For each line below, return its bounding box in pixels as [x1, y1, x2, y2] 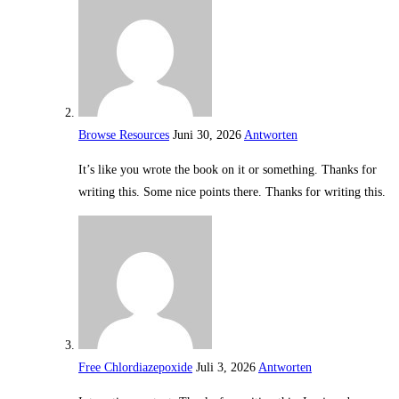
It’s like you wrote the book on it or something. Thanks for [78, 163, 377, 177]
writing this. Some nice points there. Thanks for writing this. [78, 185, 386, 199]
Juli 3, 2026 [196, 361, 256, 375]
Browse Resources [78, 128, 169, 142]
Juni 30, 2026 [173, 128, 241, 142]
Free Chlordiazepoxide [78, 361, 192, 375]
